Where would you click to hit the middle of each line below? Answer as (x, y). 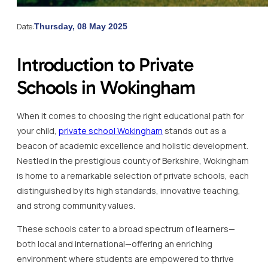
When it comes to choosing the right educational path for (130, 115)
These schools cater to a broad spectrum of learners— (126, 229)
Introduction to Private (105, 64)
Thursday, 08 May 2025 (81, 26)
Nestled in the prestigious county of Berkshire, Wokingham (133, 160)
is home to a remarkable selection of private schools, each (133, 175)
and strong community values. (76, 205)
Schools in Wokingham (106, 87)
